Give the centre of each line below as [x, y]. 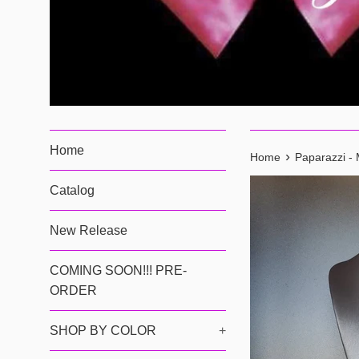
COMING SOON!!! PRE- [118, 270]
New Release [89, 230]
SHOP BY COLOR [103, 331]
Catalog [72, 190]
